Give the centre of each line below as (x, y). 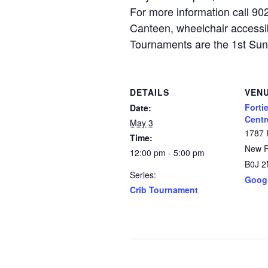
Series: (143, 175)
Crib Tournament (164, 190)
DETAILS (150, 92)
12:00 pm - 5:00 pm (167, 153)
